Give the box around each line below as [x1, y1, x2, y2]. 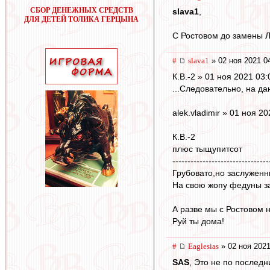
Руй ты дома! [172, 216, 224, 227]
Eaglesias [188, 242, 219, 251]
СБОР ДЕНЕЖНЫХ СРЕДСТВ [30, 6, 133, 14]
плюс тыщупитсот [172, 144, 242, 154]
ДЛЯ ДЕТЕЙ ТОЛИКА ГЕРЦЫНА [24, 15, 139, 24]
